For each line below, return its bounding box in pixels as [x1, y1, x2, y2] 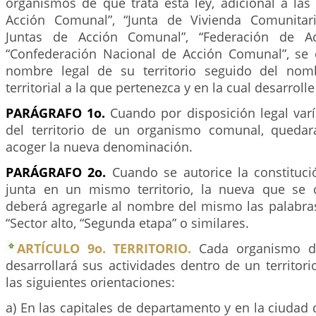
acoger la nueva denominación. [6, 138, 193, 155]
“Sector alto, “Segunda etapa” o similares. [6, 214, 249, 231]
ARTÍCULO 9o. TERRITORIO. [17, 240, 192, 257]
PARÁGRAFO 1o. [6, 104, 106, 121]
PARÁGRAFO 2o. [6, 164, 107, 181]
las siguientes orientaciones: [6, 274, 175, 291]
